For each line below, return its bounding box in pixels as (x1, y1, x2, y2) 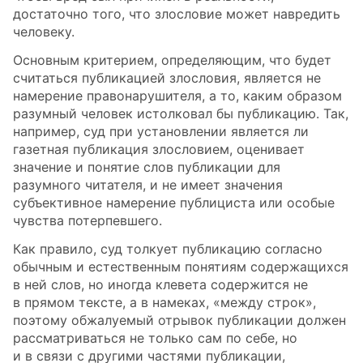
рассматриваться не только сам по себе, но (13, 329, 297, 346)
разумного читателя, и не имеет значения (13, 177, 283, 193)
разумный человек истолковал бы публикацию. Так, (13, 105, 348, 122)
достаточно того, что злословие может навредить (13, 6, 340, 23)
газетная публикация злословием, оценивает (13, 141, 305, 157)
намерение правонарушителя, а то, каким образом (13, 88, 342, 104)
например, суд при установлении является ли (13, 123, 309, 139)
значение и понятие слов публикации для (13, 159, 280, 175)
